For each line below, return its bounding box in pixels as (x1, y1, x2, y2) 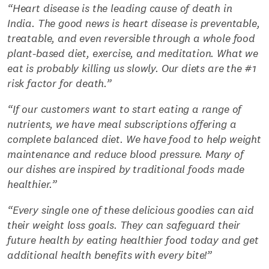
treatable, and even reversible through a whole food (7, 31, 255, 46)
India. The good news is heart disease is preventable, (7, 16, 260, 31)
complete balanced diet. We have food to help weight (7, 132, 261, 147)
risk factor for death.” (7, 76, 112, 91)
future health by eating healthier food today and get (7, 233, 259, 247)
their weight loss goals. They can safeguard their (7, 218, 241, 232)
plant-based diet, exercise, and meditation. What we (7, 46, 258, 61)
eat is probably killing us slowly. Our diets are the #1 (7, 61, 257, 76)
